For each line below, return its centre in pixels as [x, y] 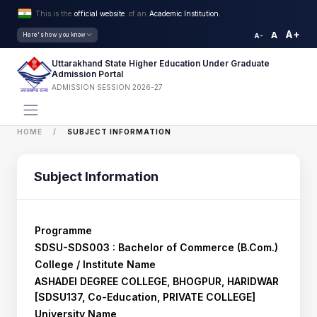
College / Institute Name [95, 264]
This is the [53, 13]
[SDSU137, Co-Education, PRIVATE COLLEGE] [145, 297]
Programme [63, 230]
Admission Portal [88, 74]
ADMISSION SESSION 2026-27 [108, 87]
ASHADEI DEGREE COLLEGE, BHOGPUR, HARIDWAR [157, 281]
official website [102, 13]
